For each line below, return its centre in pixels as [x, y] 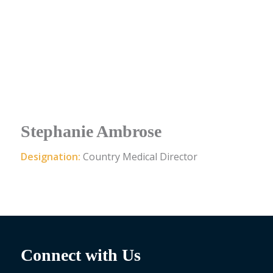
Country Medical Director [140, 157]
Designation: [51, 157]
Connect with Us [80, 255]
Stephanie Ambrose [91, 131]
